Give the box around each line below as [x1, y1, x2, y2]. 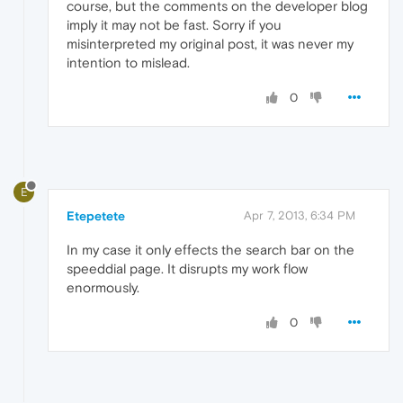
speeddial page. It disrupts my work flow [67, 261, 308, 277]
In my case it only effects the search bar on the [67, 242, 354, 258]
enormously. [67, 280, 139, 296]
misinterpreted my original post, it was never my [67, 36, 354, 52]
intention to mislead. [67, 55, 190, 71]
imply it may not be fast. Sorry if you [67, 17, 282, 33]
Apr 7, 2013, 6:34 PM [244, 209, 355, 223]
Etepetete [67, 209, 125, 224]
